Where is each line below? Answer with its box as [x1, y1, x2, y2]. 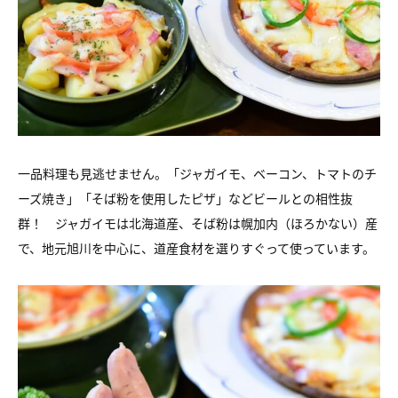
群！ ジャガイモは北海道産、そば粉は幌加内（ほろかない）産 [18, 214, 378, 232]
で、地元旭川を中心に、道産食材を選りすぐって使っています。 [18, 239, 375, 257]
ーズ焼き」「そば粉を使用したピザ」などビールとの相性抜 [18, 189, 353, 207]
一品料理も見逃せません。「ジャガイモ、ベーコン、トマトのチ [18, 164, 377, 182]
